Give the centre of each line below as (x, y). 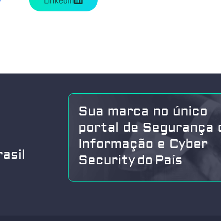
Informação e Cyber (143, 144)
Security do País (131, 161)
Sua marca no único (143, 112)
